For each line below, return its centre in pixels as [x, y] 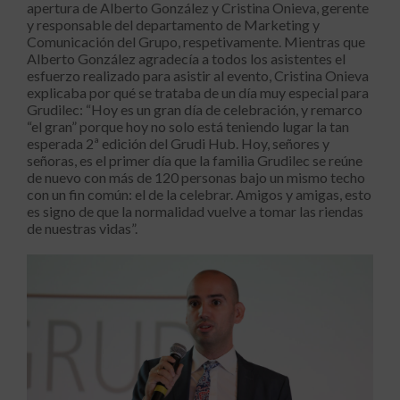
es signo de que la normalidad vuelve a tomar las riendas [195, 211]
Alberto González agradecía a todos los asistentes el [186, 58]
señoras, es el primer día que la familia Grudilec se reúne [195, 160]
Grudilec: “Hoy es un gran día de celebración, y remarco [195, 109]
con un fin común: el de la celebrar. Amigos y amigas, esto [199, 194]
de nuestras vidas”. [82, 228]
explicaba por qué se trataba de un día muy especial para [198, 92]
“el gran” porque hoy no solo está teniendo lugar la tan [188, 126]
